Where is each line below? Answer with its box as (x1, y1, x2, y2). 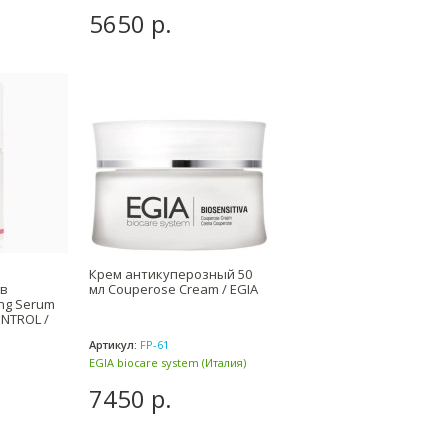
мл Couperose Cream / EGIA (89, 280, 258, 298)
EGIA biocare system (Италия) (89, 355, 246, 370)
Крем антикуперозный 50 (89, 265, 252, 283)
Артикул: (89, 337, 137, 352)
